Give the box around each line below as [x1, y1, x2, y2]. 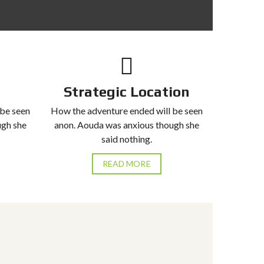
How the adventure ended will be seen [50, 105, 203, 116]
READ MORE [102, 159, 151, 169]
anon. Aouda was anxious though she [54, 119, 199, 130]
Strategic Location [63, 84, 190, 100]
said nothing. [101, 133, 152, 144]
